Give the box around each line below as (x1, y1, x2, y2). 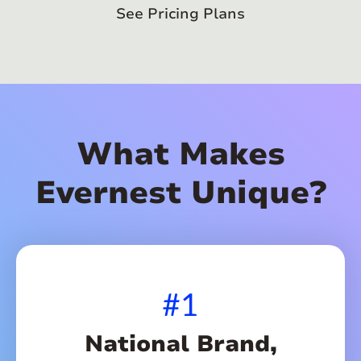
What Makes (76, 133, 285, 176)
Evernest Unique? (35, 172, 326, 215)
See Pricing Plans (116, 4, 245, 24)
